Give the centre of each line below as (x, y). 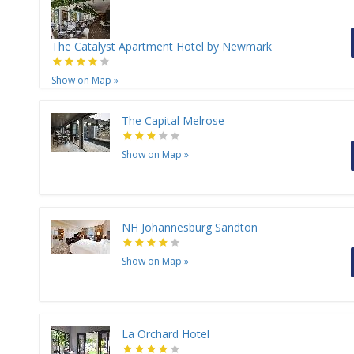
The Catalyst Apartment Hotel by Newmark (162, 47)
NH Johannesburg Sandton (190, 228)
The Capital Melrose (173, 121)
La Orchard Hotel (166, 334)
